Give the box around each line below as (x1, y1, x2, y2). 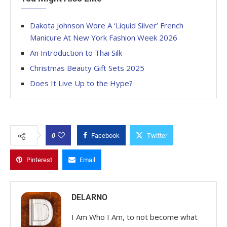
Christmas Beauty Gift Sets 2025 (30, 63, 144, 73)
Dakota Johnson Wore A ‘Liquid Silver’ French (30, 20, 183, 31)
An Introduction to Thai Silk (30, 48, 122, 58)
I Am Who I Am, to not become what (71, 212, 198, 222)
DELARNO (71, 193, 107, 203)
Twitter (147, 132, 167, 140)
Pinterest (26, 156, 52, 164)
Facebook (91, 132, 120, 140)
